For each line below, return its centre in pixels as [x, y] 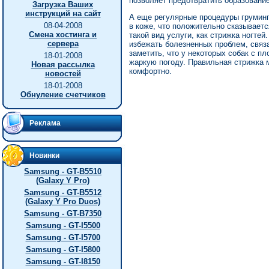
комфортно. [150, 71]
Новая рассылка [63, 65]
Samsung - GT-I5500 [63, 225]
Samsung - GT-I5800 [63, 249]
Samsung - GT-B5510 [63, 171]
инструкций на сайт [63, 14]
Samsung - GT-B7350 [63, 213]
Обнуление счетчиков [63, 95]
